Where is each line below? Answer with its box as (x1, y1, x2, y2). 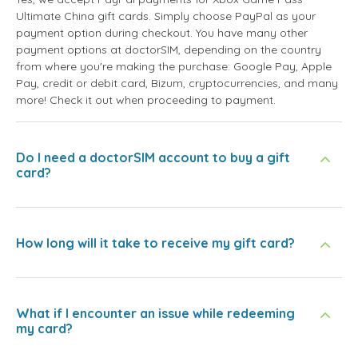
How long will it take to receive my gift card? (16, 235, 295, 252)
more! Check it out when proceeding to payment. (16, 93, 276, 108)
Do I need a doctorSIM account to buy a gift (16, 149, 290, 166)
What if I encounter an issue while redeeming (16, 305, 295, 322)
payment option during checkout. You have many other (16, 26, 308, 41)
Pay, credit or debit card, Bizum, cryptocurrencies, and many (16, 76, 338, 91)
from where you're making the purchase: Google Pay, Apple (16, 59, 332, 74)
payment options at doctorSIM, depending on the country (16, 42, 321, 58)
